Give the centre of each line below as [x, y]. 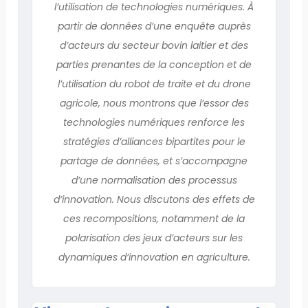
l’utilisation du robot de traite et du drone [154, 84]
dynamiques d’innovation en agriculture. [154, 257]
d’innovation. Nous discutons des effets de [154, 199]
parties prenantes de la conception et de [154, 64]
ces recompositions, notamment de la [154, 218]
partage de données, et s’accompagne [154, 161]
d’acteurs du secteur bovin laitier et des [154, 45]
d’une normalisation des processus [154, 180]
